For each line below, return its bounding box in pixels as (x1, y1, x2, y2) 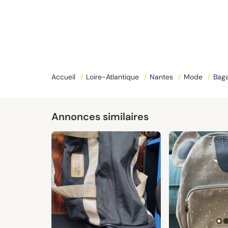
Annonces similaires (51, 110, 149, 123)
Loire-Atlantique (85, 72, 141, 81)
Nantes (149, 72, 175, 81)
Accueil (51, 72, 77, 81)
